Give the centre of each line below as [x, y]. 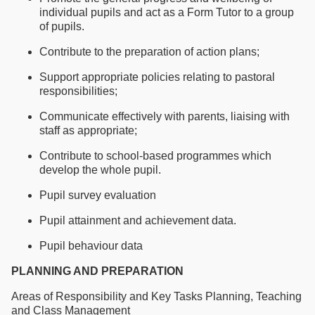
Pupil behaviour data [91, 245]
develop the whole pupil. [100, 169]
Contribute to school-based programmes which [155, 155]
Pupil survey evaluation [98, 195]
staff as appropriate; [88, 130]
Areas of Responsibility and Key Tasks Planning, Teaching [156, 296]
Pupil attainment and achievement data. [138, 220]
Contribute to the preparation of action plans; [149, 51]
